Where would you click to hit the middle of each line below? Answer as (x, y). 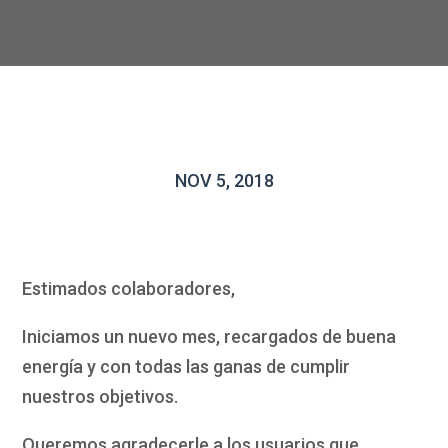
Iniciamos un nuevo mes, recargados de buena (209, 337)
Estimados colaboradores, (129, 289)
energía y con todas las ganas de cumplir (186, 367)
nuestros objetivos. (102, 397)
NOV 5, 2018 (224, 181)
